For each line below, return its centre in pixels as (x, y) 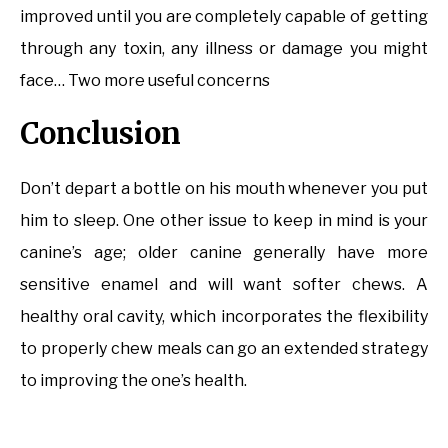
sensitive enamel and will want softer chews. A (224, 284)
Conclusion (100, 133)
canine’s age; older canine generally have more (224, 252)
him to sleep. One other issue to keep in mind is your (224, 220)
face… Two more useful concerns (145, 80)
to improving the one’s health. (133, 380)
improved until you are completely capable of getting (224, 16)
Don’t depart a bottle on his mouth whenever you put (224, 188)
